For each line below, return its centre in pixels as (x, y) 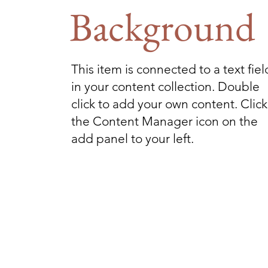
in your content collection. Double (165, 86)
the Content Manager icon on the (164, 121)
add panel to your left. (132, 138)
